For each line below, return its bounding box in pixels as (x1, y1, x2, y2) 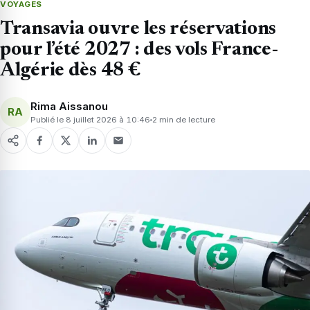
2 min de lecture (152, 114, 215, 125)
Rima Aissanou (30, 99, 108, 113)
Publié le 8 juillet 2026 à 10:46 (30, 114, 150, 125)
